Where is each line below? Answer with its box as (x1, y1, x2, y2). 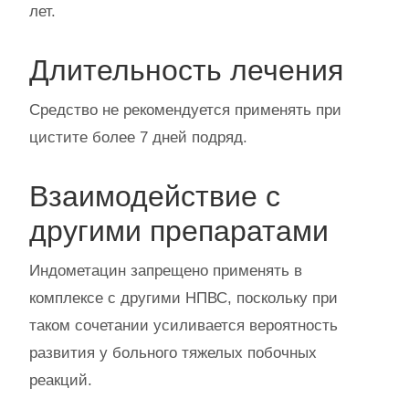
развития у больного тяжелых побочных (29, 344, 317, 362)
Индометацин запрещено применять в (29, 262, 302, 279)
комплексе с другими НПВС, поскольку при (29, 289, 338, 307)
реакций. (29, 372, 92, 389)
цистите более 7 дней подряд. (29, 129, 247, 146)
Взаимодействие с (29, 180, 280, 213)
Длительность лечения (29, 54, 343, 87)
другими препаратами (29, 215, 329, 247)
